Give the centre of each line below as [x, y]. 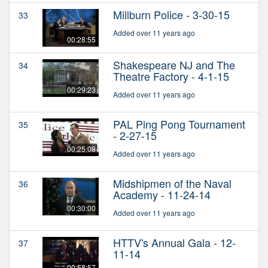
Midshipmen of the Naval [172, 183]
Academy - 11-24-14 [162, 194]
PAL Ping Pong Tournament [179, 124]
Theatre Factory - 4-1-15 [171, 76]
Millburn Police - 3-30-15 [171, 14]
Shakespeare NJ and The [174, 64]
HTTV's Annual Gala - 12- [174, 242]
